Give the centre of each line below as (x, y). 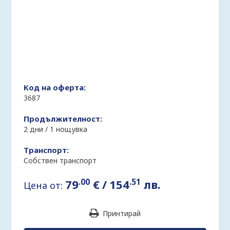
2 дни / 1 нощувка (56, 129)
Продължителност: (63, 119)
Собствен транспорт (60, 160)
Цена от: (45, 186)
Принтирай (121, 214)
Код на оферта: (55, 87)
